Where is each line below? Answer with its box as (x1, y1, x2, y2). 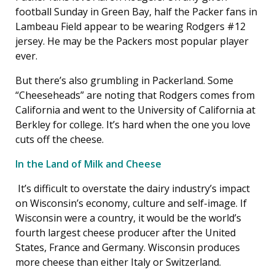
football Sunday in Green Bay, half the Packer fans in (15, 5, 257, 18)
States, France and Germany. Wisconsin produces (15, 241, 240, 254)
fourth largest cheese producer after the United (15, 226, 236, 239)
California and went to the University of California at (15, 103, 255, 117)
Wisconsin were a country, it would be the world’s (15, 211, 241, 225)
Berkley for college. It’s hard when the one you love (15, 118, 250, 131)
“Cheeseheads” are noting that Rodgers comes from (15, 88, 255, 102)
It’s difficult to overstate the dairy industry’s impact (18, 182, 250, 195)
